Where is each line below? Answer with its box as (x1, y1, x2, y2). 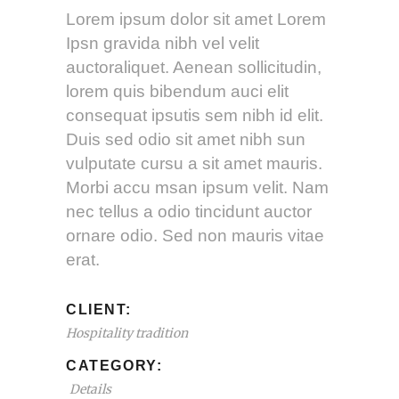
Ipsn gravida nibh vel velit (66, 34, 259, 53)
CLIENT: (66, 302, 132, 317)
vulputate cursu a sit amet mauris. (66, 154, 322, 173)
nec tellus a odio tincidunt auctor (66, 202, 312, 221)
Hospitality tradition (66, 325, 188, 341)
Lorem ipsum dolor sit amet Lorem (66, 10, 326, 28)
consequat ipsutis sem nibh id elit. (66, 106, 323, 125)
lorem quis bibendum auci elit (66, 82, 289, 101)
